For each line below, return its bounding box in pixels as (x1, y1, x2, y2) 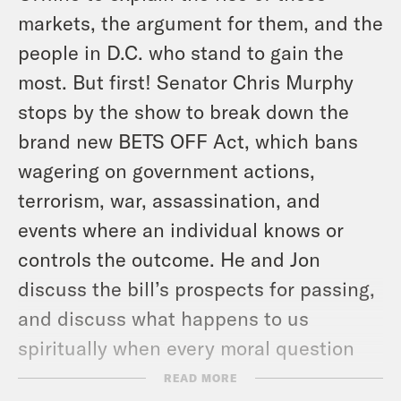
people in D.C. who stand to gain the (18, 40, 344, 64)
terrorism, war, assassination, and (18, 188, 320, 212)
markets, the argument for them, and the (18, 11, 383, 35)
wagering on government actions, (18, 158, 315, 183)
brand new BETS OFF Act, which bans (18, 129, 358, 153)
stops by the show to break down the (18, 99, 349, 124)
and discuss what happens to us (18, 306, 309, 330)
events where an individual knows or (18, 218, 344, 242)
